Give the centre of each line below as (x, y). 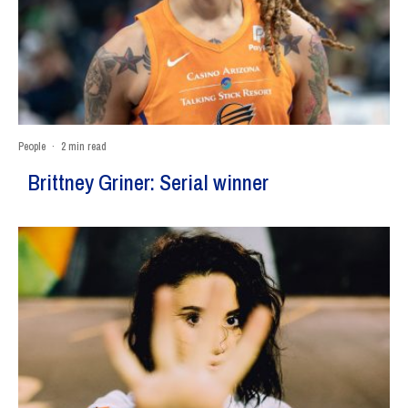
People (32, 147)
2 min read (84, 147)
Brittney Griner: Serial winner (148, 183)
